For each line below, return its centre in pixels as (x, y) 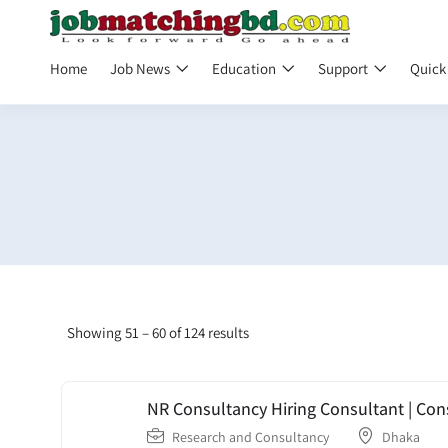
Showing (96, 332)
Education (245, 68)
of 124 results (207, 332)
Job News (141, 68)
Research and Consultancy (250, 437)
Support (344, 68)
